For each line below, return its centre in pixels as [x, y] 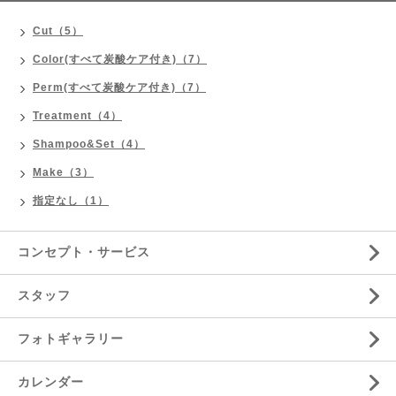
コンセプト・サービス [84, 252]
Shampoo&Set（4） [89, 145]
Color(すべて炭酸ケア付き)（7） [120, 60]
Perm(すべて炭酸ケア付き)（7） [119, 88]
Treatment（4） [77, 116]
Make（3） [63, 173]
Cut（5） [58, 31]
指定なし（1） [71, 201]
